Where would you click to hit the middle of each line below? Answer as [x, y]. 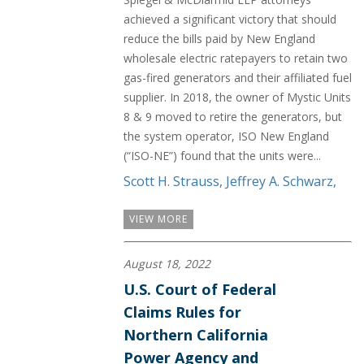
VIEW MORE [158, 219]
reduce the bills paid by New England [219, 38]
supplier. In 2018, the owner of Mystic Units [237, 97]
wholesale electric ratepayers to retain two [236, 58]
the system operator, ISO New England [226, 136]
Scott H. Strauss [171, 181]
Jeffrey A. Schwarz [279, 181]
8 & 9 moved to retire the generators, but [233, 116]
